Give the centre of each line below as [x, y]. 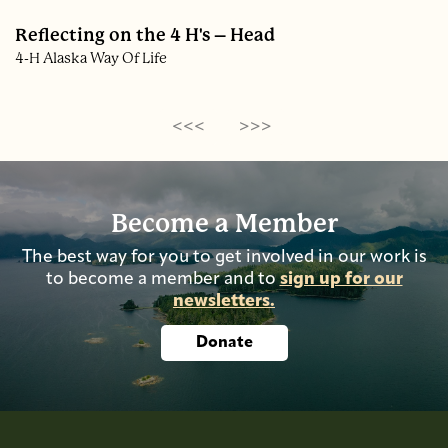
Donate [224, 343]
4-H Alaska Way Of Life [91, 58]
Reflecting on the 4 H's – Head [145, 35]
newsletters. [224, 302]
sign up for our [341, 280]
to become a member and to [162, 280]
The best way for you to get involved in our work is [224, 258]
